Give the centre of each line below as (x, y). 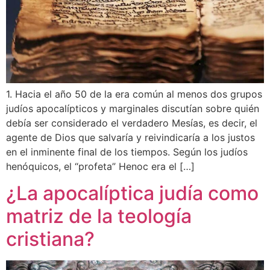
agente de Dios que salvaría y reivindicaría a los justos (130, 137)
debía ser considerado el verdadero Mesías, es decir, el (132, 123)
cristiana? (50, 239)
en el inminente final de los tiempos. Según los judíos (127, 152)
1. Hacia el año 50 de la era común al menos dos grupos (134, 94)
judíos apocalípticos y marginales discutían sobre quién (133, 108)
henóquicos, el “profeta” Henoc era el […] (100, 166)
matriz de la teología (99, 216)
